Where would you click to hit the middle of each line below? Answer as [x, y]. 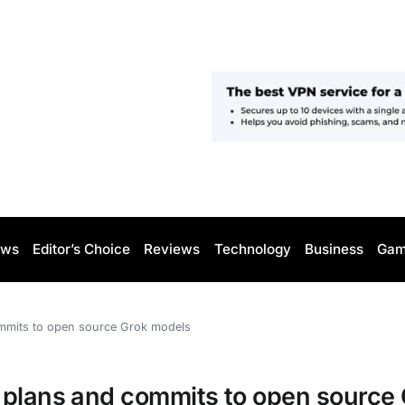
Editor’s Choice [82, 249]
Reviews [172, 249]
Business [334, 249]
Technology [252, 249]
